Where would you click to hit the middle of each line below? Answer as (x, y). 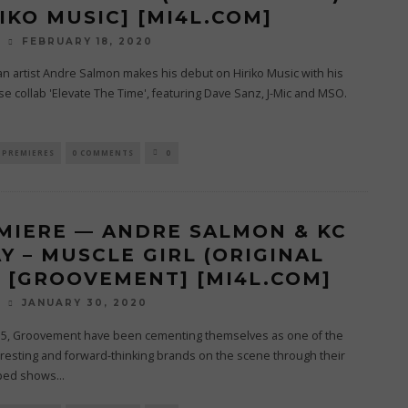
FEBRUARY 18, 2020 (87, 42)
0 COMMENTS (102, 153)
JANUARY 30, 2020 (84, 303)
